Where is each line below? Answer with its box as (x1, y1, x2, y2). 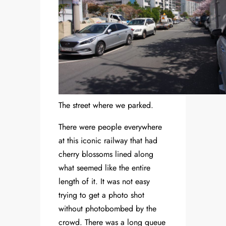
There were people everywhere (59, 121, 162, 133)
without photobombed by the (59, 203, 156, 215)
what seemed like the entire (59, 162, 150, 174)
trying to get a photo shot (59, 189, 144, 201)
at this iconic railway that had (59, 135, 157, 147)
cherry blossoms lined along (59, 148, 153, 160)
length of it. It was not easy (59, 176, 150, 188)
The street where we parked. (59, 99, 153, 111)
